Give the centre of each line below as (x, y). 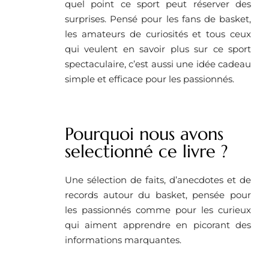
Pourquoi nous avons (144, 134)
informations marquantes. (123, 240)
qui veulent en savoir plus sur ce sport (158, 49)
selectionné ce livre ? (147, 151)
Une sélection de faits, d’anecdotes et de (158, 180)
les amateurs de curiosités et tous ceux (158, 34)
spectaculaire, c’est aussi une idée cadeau (158, 64)
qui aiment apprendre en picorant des (158, 225)
